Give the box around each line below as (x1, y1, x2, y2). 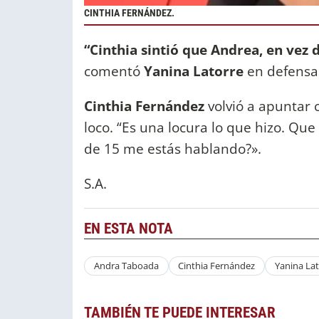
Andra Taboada (93, 259, 159, 273)
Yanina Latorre (140, 61, 244, 80)
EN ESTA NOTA (84, 220, 173, 238)
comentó (84, 61, 140, 80)
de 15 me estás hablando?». (84, 138, 261, 158)
